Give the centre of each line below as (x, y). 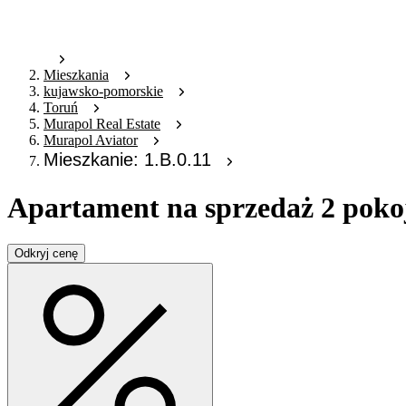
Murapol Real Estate (102, 124)
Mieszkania (76, 75)
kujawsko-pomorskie (103, 92)
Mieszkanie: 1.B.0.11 (127, 160)
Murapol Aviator (91, 140)
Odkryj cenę (46, 254)
